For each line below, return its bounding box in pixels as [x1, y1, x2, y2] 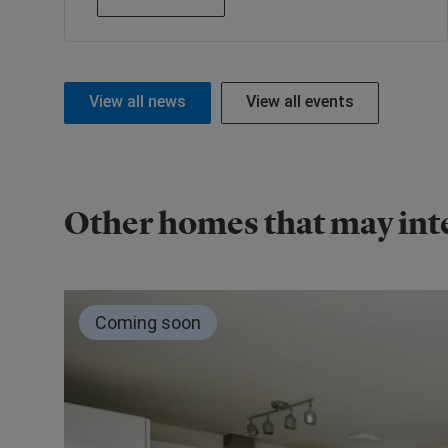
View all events [246, 91, 354, 111]
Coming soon [95, 311, 201, 333]
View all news [89, 91, 186, 111]
